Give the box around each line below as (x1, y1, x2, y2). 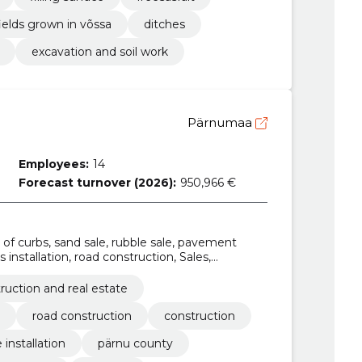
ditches (143, 16, 185, 32)
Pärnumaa (187, 114, 255, 130)
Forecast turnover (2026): (19, 175, 177, 190)
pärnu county (97, 336, 173, 351)
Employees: (19, 156, 90, 171)
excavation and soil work (31, 44, 168, 59)
